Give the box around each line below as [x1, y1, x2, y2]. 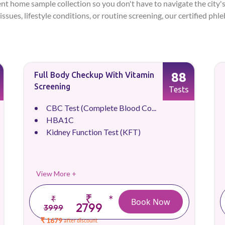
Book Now [131, 196, 170, 207]
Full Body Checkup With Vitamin [34, 70, 154, 79]
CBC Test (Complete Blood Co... [46, 103, 156, 113]
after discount [64, 217, 98, 223]
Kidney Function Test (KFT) [46, 127, 141, 137]
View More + [36, 169, 76, 178]
